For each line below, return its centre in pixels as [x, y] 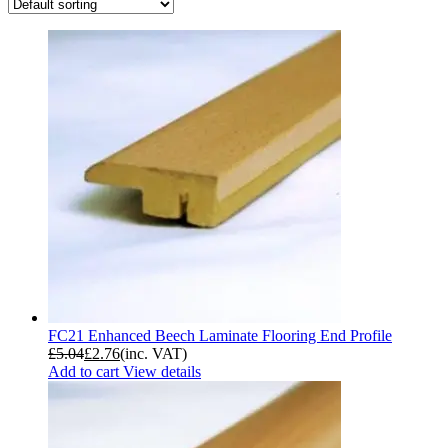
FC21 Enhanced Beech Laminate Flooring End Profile [220, 335]
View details [162, 371]
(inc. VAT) [153, 353]
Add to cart [85, 371]
